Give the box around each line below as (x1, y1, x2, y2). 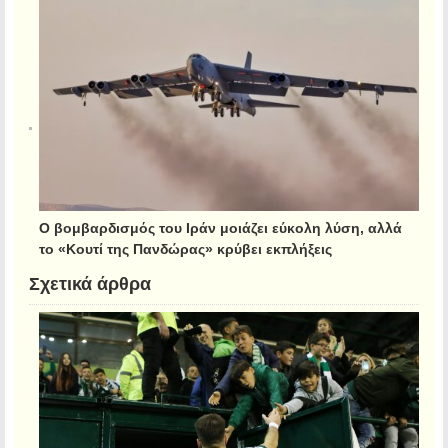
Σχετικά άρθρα (29, 273, 151, 294)
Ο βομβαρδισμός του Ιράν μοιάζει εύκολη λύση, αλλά (39, 219, 402, 236)
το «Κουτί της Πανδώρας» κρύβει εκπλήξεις (39, 240, 332, 255)
